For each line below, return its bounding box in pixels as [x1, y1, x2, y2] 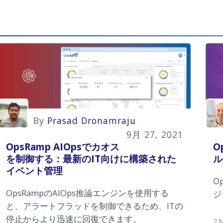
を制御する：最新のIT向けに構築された [6, 152, 176, 166]
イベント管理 [6, 164, 63, 178]
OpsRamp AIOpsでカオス [6, 140, 119, 154]
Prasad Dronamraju [47, 114, 136, 126]
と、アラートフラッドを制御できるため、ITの [6, 200, 183, 212]
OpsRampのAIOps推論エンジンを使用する [6, 187, 169, 199]
